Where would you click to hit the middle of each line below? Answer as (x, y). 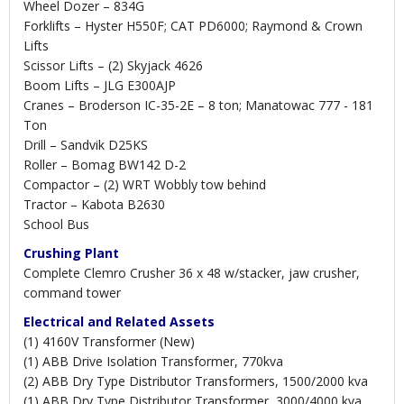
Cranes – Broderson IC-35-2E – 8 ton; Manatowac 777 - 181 (198, 106)
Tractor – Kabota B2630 (94, 205)
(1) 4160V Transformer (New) (109, 342)
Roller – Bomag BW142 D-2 (105, 165)
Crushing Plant (71, 253)
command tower (72, 293)
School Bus (56, 225)
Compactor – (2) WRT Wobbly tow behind (145, 185)
